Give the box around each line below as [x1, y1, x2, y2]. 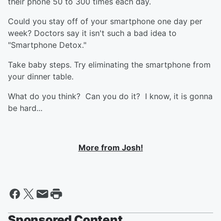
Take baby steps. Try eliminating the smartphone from [8, 60, 211, 70]
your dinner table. [8, 72, 74, 81]
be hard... [8, 103, 42, 113]
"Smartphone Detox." [8, 40, 86, 50]
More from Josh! [78, 143, 143, 152]
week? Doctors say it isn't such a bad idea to [8, 28, 177, 38]
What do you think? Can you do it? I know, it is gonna [8, 91, 213, 101]
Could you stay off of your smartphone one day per [8, 16, 202, 26]
